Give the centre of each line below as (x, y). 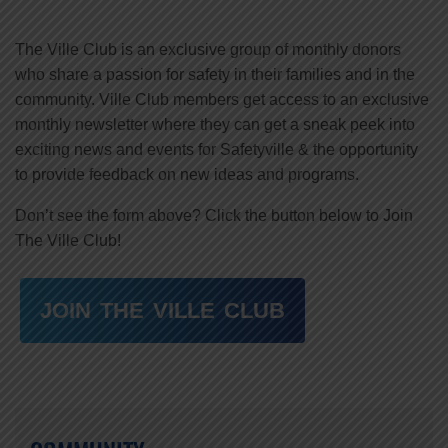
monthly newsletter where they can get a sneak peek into (215, 125)
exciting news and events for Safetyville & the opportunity (216, 150)
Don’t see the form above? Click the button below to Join (214, 216)
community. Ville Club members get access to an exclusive (222, 100)
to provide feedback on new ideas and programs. (187, 175)
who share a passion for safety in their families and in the (215, 75)
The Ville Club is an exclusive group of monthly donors (208, 50)
